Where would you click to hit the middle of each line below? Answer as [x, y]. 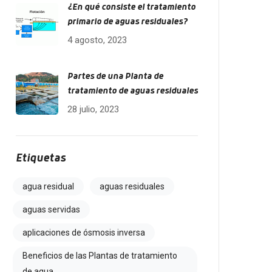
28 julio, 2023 [93, 109]
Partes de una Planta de [115, 76]
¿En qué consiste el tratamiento [131, 7]
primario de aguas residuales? [127, 22]
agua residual [48, 186]
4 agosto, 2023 [97, 40]
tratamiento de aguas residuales [133, 91]
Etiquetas [41, 158]
